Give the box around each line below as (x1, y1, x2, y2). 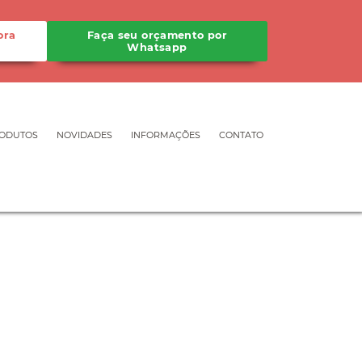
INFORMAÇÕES (131, 129, 200, 141)
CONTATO (219, 129, 263, 141)
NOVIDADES (57, 129, 112, 141)
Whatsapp (127, 41, 187, 53)
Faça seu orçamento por (86, 29, 228, 41)
